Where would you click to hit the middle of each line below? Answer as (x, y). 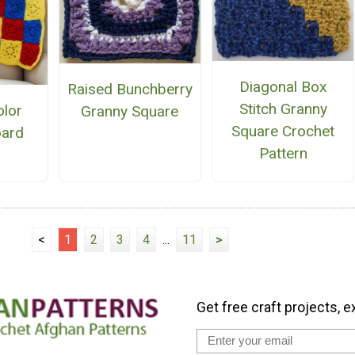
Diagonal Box (283, 86)
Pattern (283, 153)
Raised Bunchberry (130, 90)
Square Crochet (283, 131)
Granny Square (130, 112)
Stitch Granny (283, 109)
